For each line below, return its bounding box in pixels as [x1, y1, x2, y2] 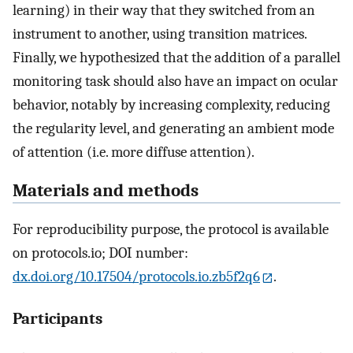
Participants [13, 308, 102, 328]
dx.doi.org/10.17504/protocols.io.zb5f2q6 [13, 267, 260, 285]
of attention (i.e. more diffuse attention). [13, 143, 255, 162]
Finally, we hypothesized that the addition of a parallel [13, 49, 340, 67]
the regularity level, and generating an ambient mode [13, 120, 334, 138]
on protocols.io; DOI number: [13, 243, 188, 262]
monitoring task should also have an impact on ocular [13, 72, 338, 91]
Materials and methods [13, 180, 199, 202]
